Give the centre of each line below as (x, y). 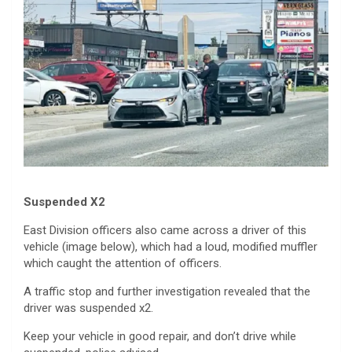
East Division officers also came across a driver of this (165, 231)
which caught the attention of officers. (123, 264)
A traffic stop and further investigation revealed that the (167, 292)
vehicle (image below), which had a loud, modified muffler (170, 247)
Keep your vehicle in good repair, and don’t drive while (160, 337)
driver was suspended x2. (88, 308)
